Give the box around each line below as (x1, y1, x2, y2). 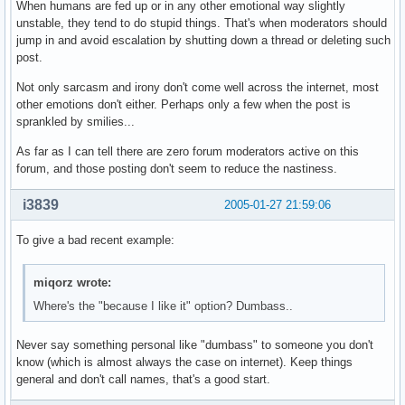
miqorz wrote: (33, 275, 112, 289)
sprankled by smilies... (16, 115, 135, 129)
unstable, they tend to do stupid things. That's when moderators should (16, 16, 387, 31)
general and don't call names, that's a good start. (16, 372, 270, 387)
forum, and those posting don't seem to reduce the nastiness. (16, 162, 337, 176)
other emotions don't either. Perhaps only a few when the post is (16, 98, 351, 112)
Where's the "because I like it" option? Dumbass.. (33, 298, 294, 313)
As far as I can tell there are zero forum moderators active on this (16, 145, 359, 159)
